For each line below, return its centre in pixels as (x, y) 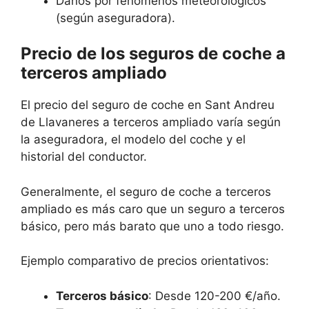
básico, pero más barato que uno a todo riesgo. (152, 226)
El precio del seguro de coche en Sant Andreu (148, 105)
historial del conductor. (84, 157)
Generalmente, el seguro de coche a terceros (146, 191)
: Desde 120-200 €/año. (215, 296)
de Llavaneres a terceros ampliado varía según (151, 122)
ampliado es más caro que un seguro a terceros (153, 209)
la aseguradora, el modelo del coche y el (133, 140)
